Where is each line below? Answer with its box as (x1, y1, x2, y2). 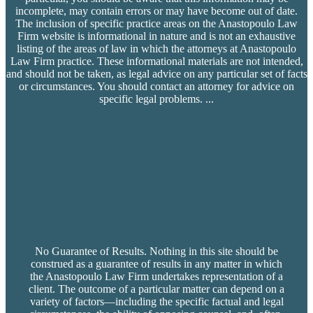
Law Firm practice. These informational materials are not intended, (10, 54, 303, 67)
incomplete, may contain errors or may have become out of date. (15, 4, 298, 17)
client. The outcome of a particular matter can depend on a (29, 282, 284, 295)
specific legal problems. (99, 92, 203, 105)
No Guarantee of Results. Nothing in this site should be (35, 245, 278, 257)
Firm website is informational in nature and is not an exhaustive (17, 29, 296, 42)
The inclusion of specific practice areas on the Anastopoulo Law (15, 17, 298, 29)
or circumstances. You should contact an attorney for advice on (19, 80, 294, 92)
